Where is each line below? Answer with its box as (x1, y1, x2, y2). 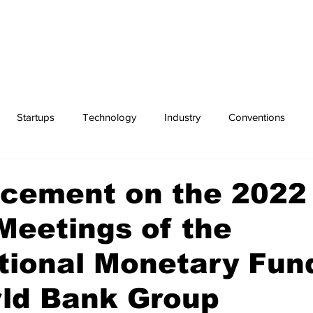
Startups (17, 110, 54, 123)
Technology (82, 110, 136, 123)
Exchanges (20, 166, 69, 179)
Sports (97, 166, 127, 179)
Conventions (228, 110, 285, 123)
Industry (164, 110, 201, 123)
